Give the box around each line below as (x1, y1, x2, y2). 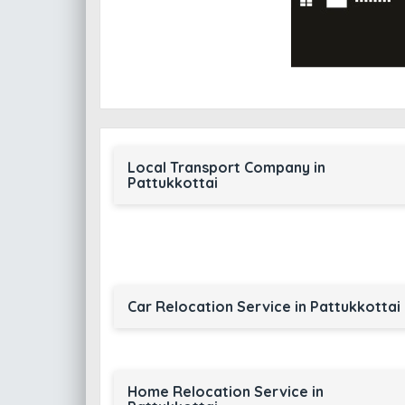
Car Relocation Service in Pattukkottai (127, 297, 400, 316)
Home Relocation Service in (127, 382, 324, 400)
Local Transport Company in (127, 158, 325, 176)
